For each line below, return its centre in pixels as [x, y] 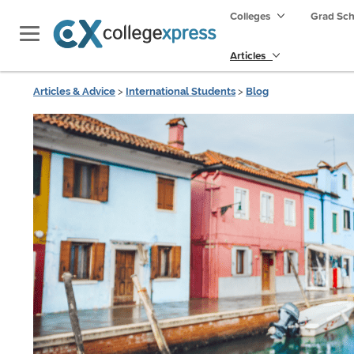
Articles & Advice [74, 91]
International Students [181, 91]
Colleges [250, 16]
